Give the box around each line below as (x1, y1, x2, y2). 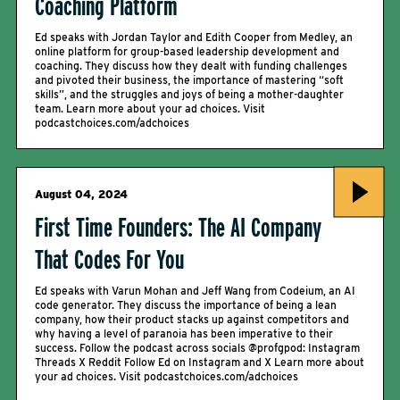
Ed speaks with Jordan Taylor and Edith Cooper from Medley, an (35, 30, 353, 44)
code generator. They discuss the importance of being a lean (35, 298, 337, 312)
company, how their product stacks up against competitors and (35, 312, 349, 326)
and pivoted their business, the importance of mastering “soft (35, 73, 344, 87)
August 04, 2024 (35, 187, 128, 201)
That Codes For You (35, 243, 184, 275)
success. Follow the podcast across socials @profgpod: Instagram (35, 341, 360, 354)
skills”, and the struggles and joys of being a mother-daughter (35, 87, 344, 101)
